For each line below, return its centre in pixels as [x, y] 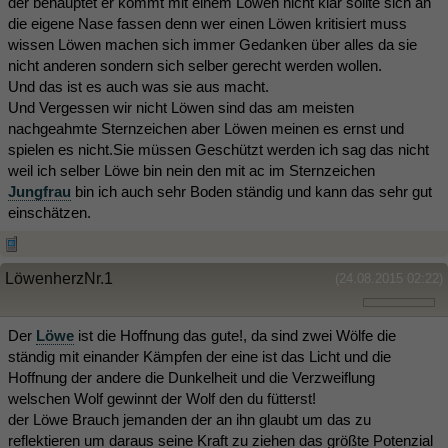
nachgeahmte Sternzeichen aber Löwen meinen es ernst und [206, 128]
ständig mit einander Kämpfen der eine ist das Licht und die [199, 356]
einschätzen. [49, 212]
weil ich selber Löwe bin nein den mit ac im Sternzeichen [191, 170]
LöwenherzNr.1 [59, 278]
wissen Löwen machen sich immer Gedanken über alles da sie [212, 44]
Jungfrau [39, 191]
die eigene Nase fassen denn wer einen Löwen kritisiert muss [207, 23]
